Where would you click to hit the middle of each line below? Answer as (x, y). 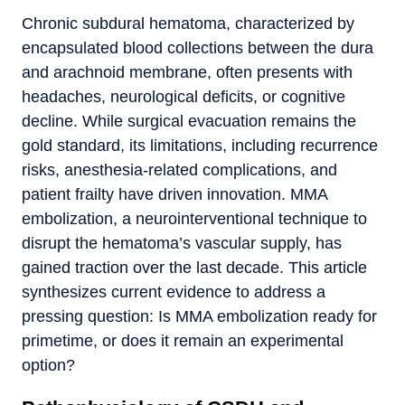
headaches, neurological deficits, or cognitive (184, 96)
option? (48, 365)
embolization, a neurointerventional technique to (194, 218)
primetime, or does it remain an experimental (183, 340)
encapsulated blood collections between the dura (198, 47)
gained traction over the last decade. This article (194, 267)
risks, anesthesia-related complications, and (179, 170)
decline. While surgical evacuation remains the (189, 121)
